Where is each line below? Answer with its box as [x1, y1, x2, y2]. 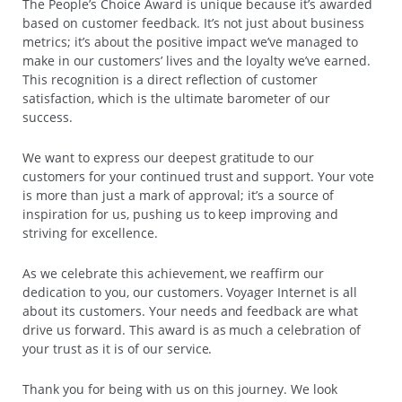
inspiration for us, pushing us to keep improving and [22, 205, 339, 223]
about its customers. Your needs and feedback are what [22, 301, 359, 319]
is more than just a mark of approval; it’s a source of [22, 186, 335, 204]
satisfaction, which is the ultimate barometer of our [22, 89, 331, 107]
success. [22, 108, 73, 126]
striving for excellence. [22, 223, 158, 241]
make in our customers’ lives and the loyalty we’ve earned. [22, 51, 371, 69]
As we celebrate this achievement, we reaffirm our [22, 264, 325, 282]
